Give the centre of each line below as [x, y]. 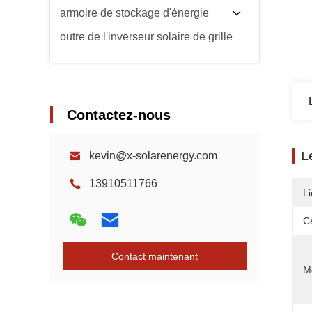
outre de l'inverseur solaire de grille [146, 37]
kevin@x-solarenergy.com [153, 156]
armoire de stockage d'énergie [134, 13]
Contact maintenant [155, 256]
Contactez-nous [119, 115]
